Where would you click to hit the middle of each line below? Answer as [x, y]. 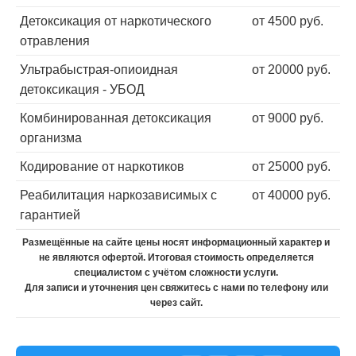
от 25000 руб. [291, 167]
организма [51, 138]
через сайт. [176, 303]
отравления [55, 41]
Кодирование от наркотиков [102, 167]
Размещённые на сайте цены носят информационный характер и [176, 243]
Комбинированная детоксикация [116, 118]
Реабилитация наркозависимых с [118, 195]
